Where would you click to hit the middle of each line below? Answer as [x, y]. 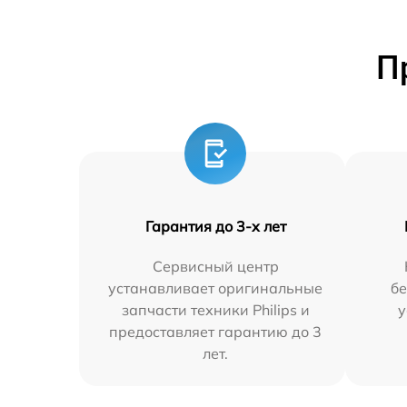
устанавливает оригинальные [216, 288]
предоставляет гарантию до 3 [216, 332]
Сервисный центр [215, 266]
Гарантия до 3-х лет [215, 226]
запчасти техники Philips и [215, 310]
